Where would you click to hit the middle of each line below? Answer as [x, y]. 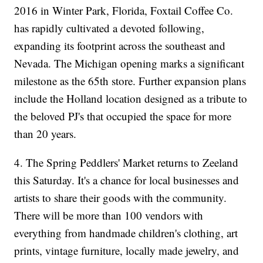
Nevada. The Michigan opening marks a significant [129, 63]
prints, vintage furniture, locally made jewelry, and [127, 251]
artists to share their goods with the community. [121, 198]
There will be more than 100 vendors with [109, 215]
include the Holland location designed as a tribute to [131, 99]
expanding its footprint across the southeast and [120, 46]
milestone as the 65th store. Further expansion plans [130, 81]
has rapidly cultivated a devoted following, [109, 28]
